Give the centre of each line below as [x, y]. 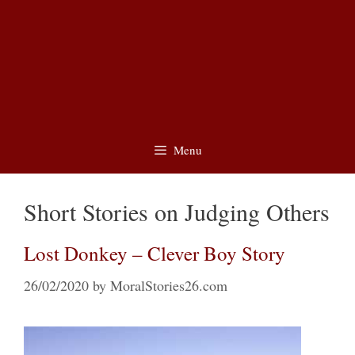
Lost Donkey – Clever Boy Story [155, 254]
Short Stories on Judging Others [177, 212]
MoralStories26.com [169, 286]
